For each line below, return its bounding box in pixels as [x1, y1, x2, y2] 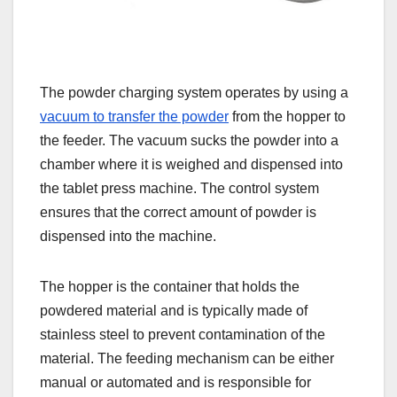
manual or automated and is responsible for [40, 375, 311, 391]
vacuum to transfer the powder [40, 109, 229, 125]
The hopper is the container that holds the [40, 279, 300, 295]
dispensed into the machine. [40, 229, 216, 245]
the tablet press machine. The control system [40, 181, 319, 197]
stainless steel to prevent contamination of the [40, 327, 325, 343]
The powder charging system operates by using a [40, 85, 348, 101]
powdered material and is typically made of [40, 303, 307, 319]
